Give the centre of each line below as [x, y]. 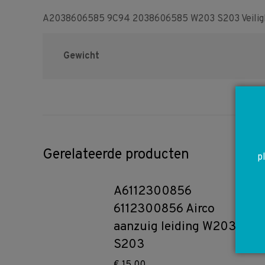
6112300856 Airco [164, 209]
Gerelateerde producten [116, 155]
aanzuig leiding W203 [175, 227]
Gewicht [81, 56]
